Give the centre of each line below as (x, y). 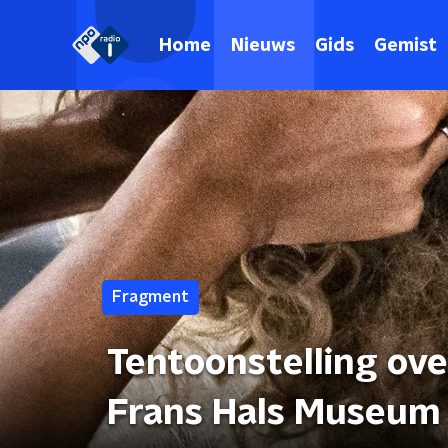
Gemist (405, 45)
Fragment (150, 297)
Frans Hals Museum (274, 413)
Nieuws (263, 45)
